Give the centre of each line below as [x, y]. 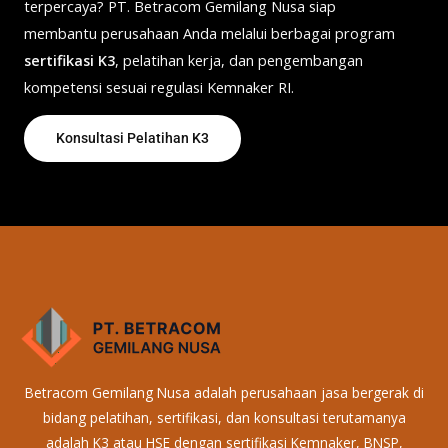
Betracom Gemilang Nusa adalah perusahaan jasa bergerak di [224, 393]
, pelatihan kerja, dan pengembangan [239, 59]
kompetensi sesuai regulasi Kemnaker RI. [159, 86]
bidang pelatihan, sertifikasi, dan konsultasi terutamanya [224, 418]
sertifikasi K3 [69, 59]
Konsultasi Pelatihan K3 [132, 138]
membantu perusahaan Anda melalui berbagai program [209, 32]
